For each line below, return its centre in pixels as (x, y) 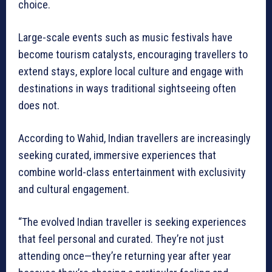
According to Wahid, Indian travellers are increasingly (134, 138)
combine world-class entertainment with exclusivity (132, 172)
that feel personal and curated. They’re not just (121, 239)
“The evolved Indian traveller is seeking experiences (132, 222)
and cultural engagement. (74, 189)
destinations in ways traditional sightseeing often (127, 89)
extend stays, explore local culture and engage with (131, 72)
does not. (39, 106)
